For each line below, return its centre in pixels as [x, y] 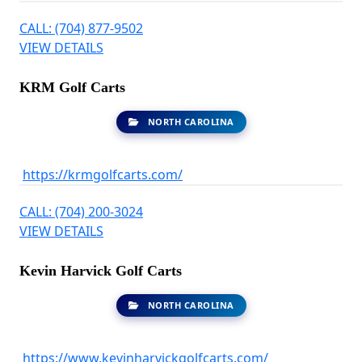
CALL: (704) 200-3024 [81, 212]
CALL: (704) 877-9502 [81, 28]
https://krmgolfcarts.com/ [103, 175]
